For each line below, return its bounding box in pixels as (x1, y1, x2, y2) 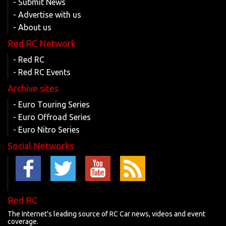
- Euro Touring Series (13, 100, 90, 109)
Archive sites (8, 83, 59, 93)
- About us (13, 23, 51, 32)
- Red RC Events (13, 68, 71, 77)
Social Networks (8, 141, 74, 151)
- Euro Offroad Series (13, 112, 91, 122)
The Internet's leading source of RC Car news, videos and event (8, 210, 205, 218)
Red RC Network (8, 38, 76, 48)
